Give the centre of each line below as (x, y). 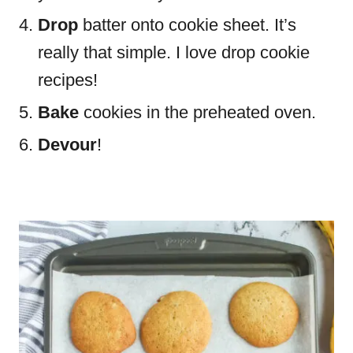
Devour (67, 145)
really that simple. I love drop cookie (174, 53)
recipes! (70, 80)
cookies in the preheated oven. (200, 113)
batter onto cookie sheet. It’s (187, 25)
